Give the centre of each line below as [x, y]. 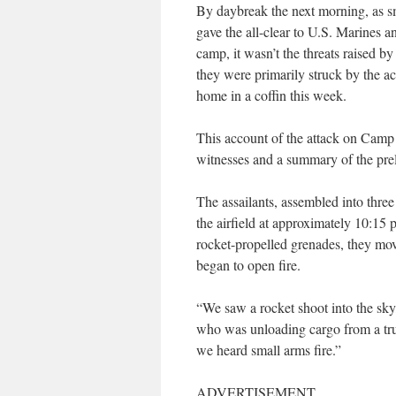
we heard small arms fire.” [269, 350]
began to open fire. [248, 265]
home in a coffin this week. [271, 95]
